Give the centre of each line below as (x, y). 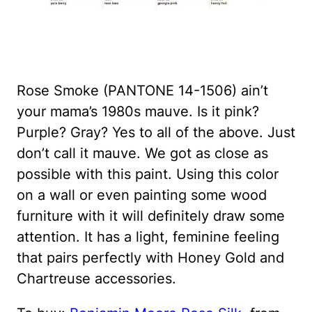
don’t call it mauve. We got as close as (142, 153)
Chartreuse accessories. (96, 278)
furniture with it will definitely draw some (151, 216)
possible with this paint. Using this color (148, 174)
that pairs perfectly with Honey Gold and (150, 257)
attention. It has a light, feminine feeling (148, 236)
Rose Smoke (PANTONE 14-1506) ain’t (142, 90)
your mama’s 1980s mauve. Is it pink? (138, 111)
